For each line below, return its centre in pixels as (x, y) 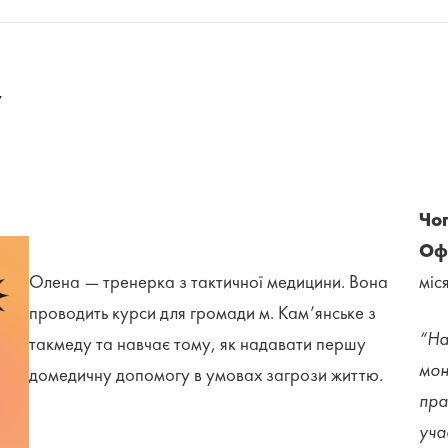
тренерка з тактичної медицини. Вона (246, 283)
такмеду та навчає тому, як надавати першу (198, 345)
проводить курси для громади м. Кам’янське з (203, 314)
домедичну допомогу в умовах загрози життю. (206, 376)
